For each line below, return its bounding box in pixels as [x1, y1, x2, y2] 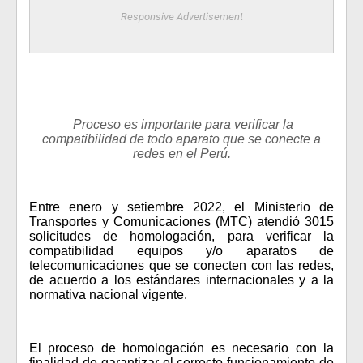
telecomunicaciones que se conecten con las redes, [29, 258, 334, 272]
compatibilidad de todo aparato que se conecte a [42, 132, 321, 146]
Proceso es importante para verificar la [73, 117, 293, 131]
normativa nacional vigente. [29, 288, 187, 301]
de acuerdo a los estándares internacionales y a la [29, 273, 334, 287]
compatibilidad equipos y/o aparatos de [29, 244, 334, 258]
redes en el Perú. [132, 147, 231, 160]
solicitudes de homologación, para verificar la [29, 229, 334, 243]
